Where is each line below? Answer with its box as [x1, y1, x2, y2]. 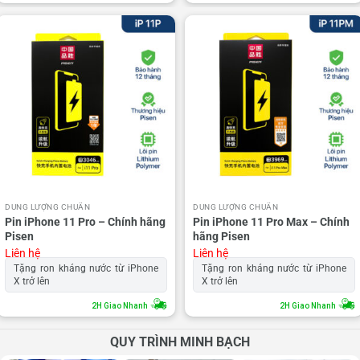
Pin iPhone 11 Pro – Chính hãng [5, 215, 166, 228]
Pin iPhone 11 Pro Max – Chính [193, 215, 350, 228]
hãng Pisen [193, 229, 250, 243]
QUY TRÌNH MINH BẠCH [110, 334, 250, 350]
